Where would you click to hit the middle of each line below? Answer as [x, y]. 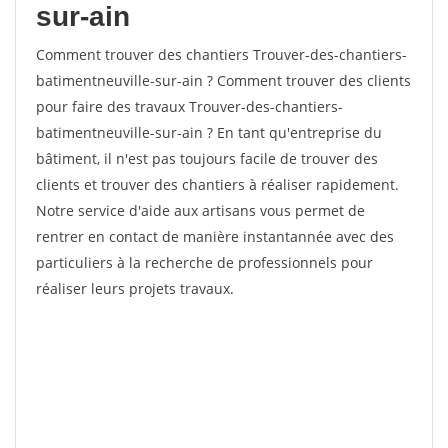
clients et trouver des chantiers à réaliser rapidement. [217, 184]
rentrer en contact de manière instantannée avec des [215, 236]
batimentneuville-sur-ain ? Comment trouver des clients [223, 80]
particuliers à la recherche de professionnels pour [204, 262]
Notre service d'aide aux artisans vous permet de [200, 210]
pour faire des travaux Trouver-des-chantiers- [189, 106]
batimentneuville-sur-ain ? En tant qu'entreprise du [209, 132]
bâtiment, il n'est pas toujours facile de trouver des [207, 158]
